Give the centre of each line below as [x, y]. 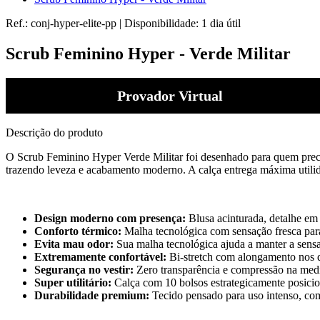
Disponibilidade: [163, 23]
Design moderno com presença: [111, 218]
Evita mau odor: [75, 244]
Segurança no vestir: [84, 269]
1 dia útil [221, 23]
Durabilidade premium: [92, 295]
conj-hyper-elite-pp [75, 23]
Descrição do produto [54, 132]
